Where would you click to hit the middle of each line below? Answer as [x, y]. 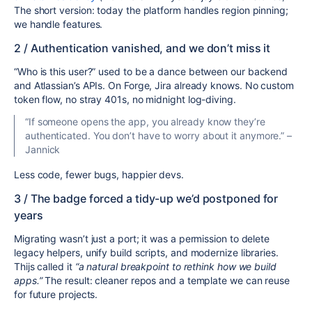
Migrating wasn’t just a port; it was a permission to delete [142, 239]
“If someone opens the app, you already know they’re [145, 122]
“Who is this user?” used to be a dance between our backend [151, 72]
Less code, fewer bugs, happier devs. [99, 175]
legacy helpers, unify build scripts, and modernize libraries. [146, 253]
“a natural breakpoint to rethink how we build [175, 267]
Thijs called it [45, 267]
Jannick [43, 150]
